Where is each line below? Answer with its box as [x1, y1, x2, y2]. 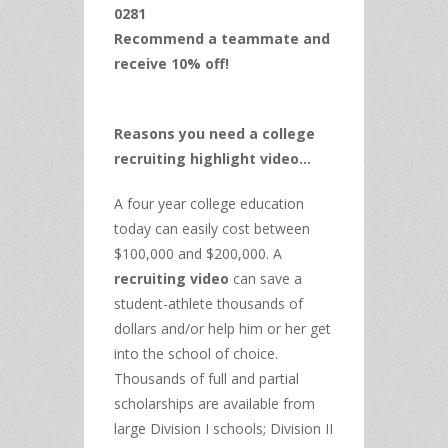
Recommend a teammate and [114, 28, 330, 48]
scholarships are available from [114, 393, 315, 413]
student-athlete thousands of [114, 293, 303, 313]
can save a [229, 268, 302, 288]
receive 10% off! [114, 53, 229, 73]
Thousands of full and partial [114, 368, 299, 388]
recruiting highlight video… [114, 148, 311, 168]
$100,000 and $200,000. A [114, 243, 282, 263]
